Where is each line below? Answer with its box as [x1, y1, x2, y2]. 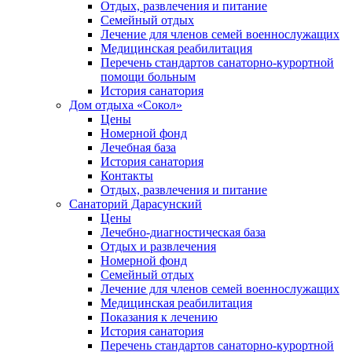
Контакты [101, 169, 153, 182]
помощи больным [101, 70, 196, 83]
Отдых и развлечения [101, 240, 216, 253]
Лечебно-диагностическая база [101, 225, 266, 239]
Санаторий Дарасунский [69, 197, 202, 211]
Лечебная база [101, 141, 176, 154]
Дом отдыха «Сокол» [69, 98, 182, 112]
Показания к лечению [101, 310, 218, 324]
